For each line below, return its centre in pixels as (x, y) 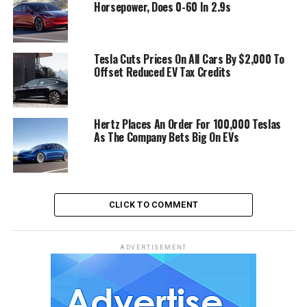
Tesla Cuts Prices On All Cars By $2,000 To (189, 59)
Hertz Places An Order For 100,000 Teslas (187, 124)
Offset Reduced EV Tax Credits (162, 72)
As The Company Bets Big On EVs (166, 137)
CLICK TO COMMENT (153, 205)
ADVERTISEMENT (153, 248)
